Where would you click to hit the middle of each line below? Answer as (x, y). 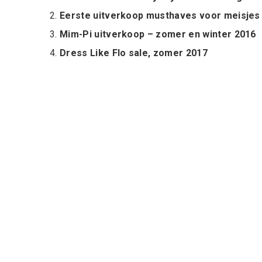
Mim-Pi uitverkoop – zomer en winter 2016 (158, 34)
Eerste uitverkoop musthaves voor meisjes (160, 15)
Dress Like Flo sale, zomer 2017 (134, 53)
